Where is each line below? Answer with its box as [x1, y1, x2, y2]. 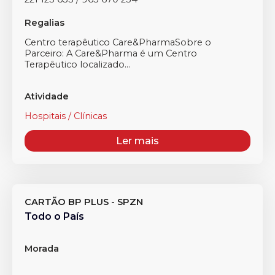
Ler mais [116, 135, 159, 147]
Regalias [25, 17, 64, 28]
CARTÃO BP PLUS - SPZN [25, 196, 143, 207]
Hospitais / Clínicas [25, 110, 107, 122]
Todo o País [25, 211, 84, 222]
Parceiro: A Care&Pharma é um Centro [25, 48, 197, 59]
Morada [25, 243, 59, 254]
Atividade [25, 91, 69, 102]
